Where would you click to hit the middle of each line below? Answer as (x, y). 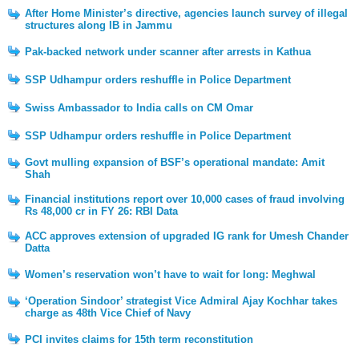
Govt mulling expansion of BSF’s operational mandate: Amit (175, 162)
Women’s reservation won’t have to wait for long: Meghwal (170, 274)
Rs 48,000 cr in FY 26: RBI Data (101, 211)
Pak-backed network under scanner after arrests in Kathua (168, 52)
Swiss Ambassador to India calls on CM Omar (139, 108)
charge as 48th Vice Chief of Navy (108, 313)
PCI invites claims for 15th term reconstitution (139, 339)
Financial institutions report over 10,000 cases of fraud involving (185, 199)
